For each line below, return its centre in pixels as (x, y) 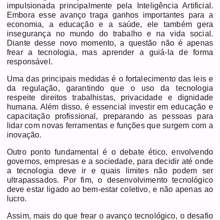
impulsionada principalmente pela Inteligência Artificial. (110, 5)
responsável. (30, 61)
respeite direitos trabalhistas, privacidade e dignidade (110, 97)
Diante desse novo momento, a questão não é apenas (110, 43)
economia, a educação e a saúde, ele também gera (110, 24)
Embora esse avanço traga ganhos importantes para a (110, 15)
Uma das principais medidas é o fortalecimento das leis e (110, 79)
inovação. (24, 135)
